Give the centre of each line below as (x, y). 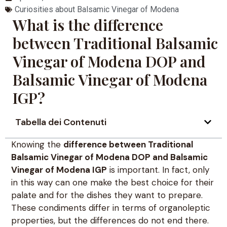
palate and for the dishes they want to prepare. (107, 195)
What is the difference (88, 25)
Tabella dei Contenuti (61, 122)
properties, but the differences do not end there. (110, 220)
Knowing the (37, 144)
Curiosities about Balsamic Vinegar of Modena (97, 9)
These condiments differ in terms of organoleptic (111, 207)
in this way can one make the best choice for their (112, 182)
